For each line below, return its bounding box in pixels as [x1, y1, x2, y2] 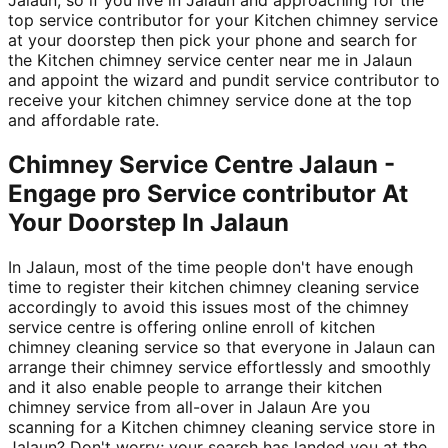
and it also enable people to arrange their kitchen [8, 376, 382, 397]
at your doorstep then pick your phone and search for [8, 29, 417, 50]
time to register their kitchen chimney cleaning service [8, 276, 419, 297]
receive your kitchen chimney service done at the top [8, 89, 412, 110]
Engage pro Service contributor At [8, 178, 408, 208]
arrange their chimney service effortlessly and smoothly [8, 356, 431, 377]
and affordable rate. [8, 109, 159, 130]
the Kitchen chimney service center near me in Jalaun [8, 49, 412, 70]
